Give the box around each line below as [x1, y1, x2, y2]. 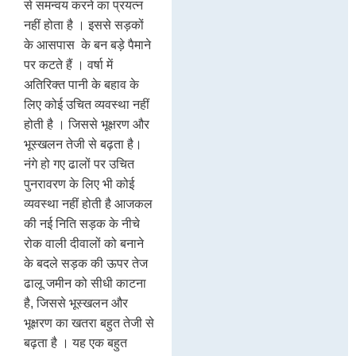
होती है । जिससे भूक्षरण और [24, 117, 149, 131]
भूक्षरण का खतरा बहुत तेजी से [24, 315, 154, 330]
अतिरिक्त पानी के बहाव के [24, 77, 139, 91]
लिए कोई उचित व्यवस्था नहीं [24, 97, 149, 111]
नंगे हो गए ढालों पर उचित [24, 157, 134, 171]
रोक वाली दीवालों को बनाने [24, 236, 144, 250]
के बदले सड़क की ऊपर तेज [24, 256, 148, 270]
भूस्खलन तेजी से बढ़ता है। [24, 137, 142, 151]
